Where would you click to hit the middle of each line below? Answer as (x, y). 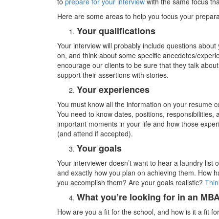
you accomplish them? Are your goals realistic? (131, 183)
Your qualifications (116, 31)
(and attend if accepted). (95, 134)
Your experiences (113, 90)
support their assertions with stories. (113, 75)
